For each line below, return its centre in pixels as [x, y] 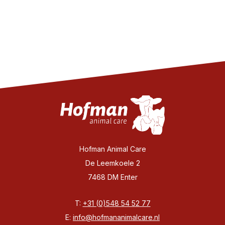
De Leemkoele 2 [113, 163]
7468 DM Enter [113, 177]
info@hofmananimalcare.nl [116, 217]
